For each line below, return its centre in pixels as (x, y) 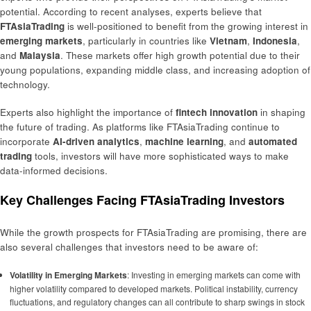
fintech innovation (217, 112)
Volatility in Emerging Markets (68, 275)
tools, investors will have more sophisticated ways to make (160, 155)
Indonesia (275, 40)
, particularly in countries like (146, 40)
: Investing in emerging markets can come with (213, 274)
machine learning (184, 141)
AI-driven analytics (96, 141)
